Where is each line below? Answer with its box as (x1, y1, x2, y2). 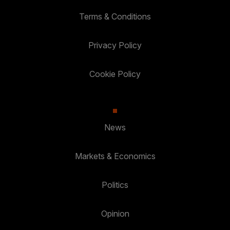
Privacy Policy (88, 40, 142, 50)
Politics (102, 179, 128, 190)
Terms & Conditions (79, 11, 151, 22)
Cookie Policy (89, 68, 141, 79)
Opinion (101, 208, 129, 219)
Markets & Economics (74, 150, 156, 161)
